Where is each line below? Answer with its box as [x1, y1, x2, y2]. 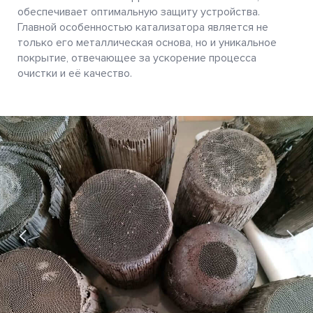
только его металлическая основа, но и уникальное [17, 36, 277, 50]
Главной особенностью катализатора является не [17, 20, 268, 34]
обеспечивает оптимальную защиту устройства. [17, 5, 260, 19]
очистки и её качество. [17, 66, 132, 80]
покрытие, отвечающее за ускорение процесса [17, 51, 256, 65]
